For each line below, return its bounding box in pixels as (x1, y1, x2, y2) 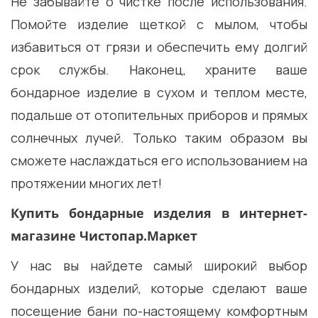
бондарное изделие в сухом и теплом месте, (11, 84, 307, 102)
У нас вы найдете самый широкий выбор (11, 257, 307, 275)
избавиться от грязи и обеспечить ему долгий (11, 38, 307, 56)
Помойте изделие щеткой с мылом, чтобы (11, 16, 307, 33)
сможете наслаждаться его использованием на (11, 152, 307, 170)
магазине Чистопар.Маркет (11, 227, 197, 245)
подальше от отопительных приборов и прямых (11, 106, 307, 124)
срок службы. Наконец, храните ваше (11, 61, 307, 79)
